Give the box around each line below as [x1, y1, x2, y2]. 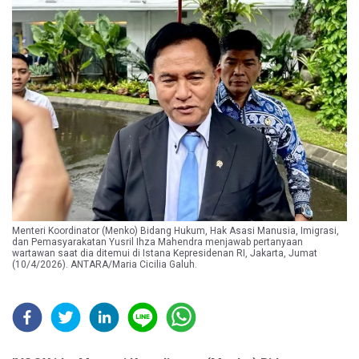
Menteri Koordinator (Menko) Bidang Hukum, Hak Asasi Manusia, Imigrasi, [12, 224, 339, 236]
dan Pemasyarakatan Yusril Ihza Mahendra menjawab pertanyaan [12, 236, 303, 248]
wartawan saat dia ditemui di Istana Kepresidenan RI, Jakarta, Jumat [12, 247, 317, 259]
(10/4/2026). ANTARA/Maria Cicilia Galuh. [12, 258, 197, 270]
